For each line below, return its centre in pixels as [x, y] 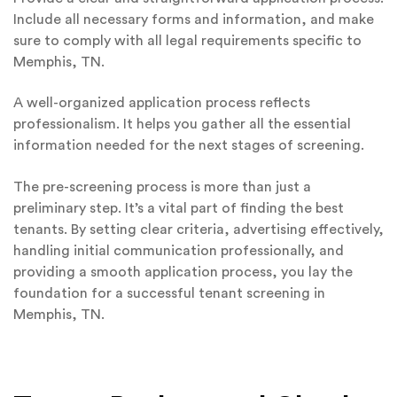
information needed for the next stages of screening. [189, 146]
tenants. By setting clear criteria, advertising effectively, [198, 229]
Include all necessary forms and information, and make [194, 19]
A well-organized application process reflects [162, 103]
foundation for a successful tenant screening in [169, 293]
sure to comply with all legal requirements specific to [187, 40]
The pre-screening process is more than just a [162, 187]
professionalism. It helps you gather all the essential [182, 125]
